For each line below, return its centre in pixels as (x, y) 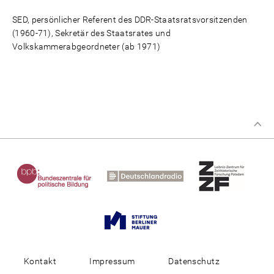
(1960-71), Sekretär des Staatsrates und (92, 33)
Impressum (112, 261)
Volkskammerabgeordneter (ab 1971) (87, 46)
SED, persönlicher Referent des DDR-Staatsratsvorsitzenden (130, 20)
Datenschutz (194, 261)
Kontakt (40, 261)
